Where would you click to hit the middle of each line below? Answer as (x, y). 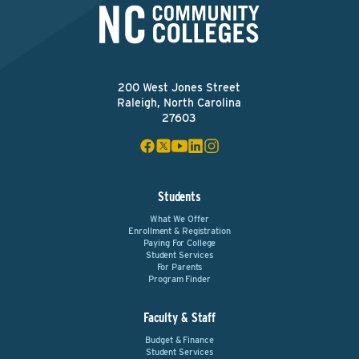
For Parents (179, 267)
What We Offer (179, 219)
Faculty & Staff (179, 318)
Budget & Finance (179, 340)
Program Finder (179, 279)
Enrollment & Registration (179, 231)
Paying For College (179, 243)
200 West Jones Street (179, 87)
